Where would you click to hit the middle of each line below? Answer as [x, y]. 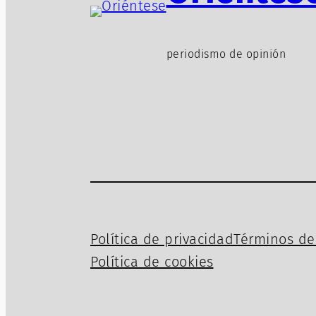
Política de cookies [152, 262]
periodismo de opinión [226, 54]
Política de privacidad [162, 239]
